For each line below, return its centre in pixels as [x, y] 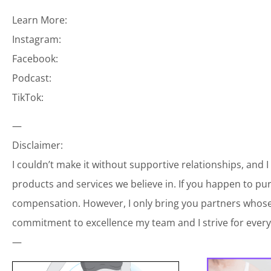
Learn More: [40, 20]
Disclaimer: [38, 145]
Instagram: [37, 39]
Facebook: [35, 58]
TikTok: [28, 97]
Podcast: [32, 78]
